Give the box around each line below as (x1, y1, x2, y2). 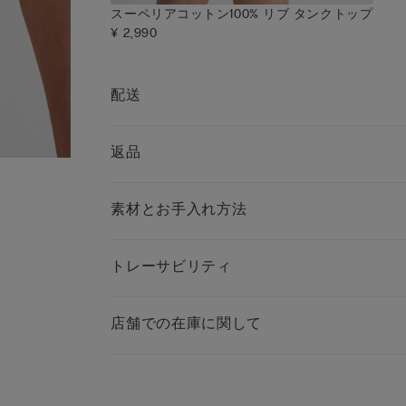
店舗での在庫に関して (111, 314, 262, 333)
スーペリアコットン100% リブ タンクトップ (111, 6, 373, 23)
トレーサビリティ (111, 257, 232, 275)
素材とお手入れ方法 (111, 200, 247, 218)
